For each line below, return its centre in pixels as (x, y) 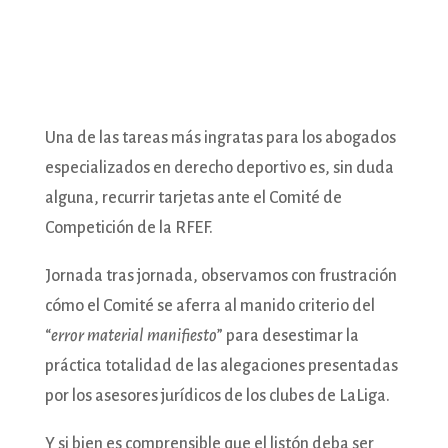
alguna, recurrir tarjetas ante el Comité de (193, 197)
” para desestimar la (287, 335)
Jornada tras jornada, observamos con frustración (220, 275)
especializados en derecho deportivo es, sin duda (219, 167)
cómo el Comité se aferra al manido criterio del (209, 305)
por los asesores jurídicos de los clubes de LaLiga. (217, 395)
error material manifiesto (133, 335)
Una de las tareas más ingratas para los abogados (220, 137)
